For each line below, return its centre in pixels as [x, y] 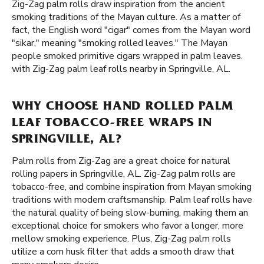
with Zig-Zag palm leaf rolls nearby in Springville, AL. [121, 69]
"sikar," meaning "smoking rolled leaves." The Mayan [120, 43]
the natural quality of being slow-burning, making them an [130, 213]
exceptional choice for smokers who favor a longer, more [128, 226]
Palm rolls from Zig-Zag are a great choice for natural [121, 161]
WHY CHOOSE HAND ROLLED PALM [123, 107]
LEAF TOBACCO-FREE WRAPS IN [112, 124]
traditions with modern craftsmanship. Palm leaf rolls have [132, 200]
